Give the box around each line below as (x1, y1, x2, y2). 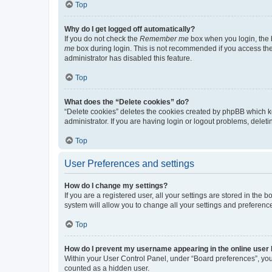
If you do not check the (64, 34, 140, 43)
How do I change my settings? (64, 181, 168, 190)
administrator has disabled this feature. (64, 53, 192, 63)
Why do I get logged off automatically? (64, 24, 195, 33)
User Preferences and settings (64, 158, 194, 169)
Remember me (140, 34, 189, 43)
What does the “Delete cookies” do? (64, 97, 189, 106)
